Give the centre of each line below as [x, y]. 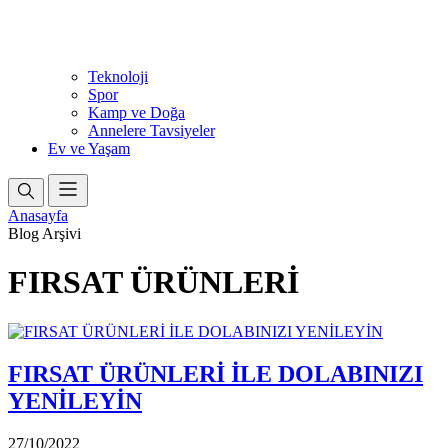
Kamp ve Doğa [136, 112]
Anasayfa [38, 215]
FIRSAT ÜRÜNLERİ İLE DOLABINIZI [215, 373]
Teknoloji [118, 76]
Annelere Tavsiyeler [151, 130]
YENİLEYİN [75, 400]
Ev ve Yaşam [89, 148]
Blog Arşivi [44, 233]
